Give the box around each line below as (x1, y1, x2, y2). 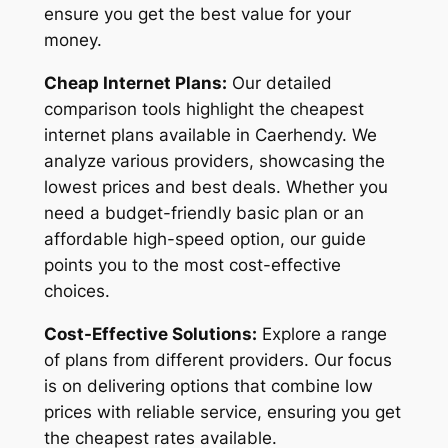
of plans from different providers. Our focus (43, 349, 392, 370)
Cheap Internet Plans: (43, 72, 227, 93)
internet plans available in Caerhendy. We (43, 124, 377, 145)
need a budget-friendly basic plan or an (43, 202, 364, 223)
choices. (43, 280, 110, 301)
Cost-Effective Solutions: (43, 323, 257, 344)
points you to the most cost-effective (43, 254, 341, 275)
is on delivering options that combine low (43, 375, 373, 396)
